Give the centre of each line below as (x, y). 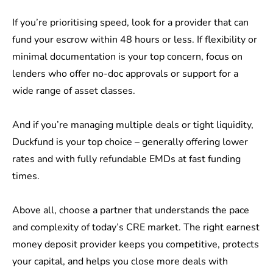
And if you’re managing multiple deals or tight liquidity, (133, 125)
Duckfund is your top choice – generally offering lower (130, 142)
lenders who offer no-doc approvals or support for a (125, 74)
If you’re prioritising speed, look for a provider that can (130, 23)
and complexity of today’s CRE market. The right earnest (136, 228)
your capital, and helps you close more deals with (120, 262)
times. (27, 176)
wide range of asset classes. (75, 91)
